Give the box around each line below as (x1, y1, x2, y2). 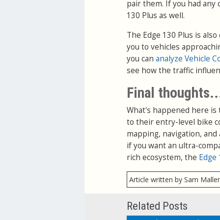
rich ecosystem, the (127, 152, 199, 163)
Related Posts (127, 199, 188, 213)
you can (127, 54, 156, 64)
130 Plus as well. (127, 10, 185, 21)
